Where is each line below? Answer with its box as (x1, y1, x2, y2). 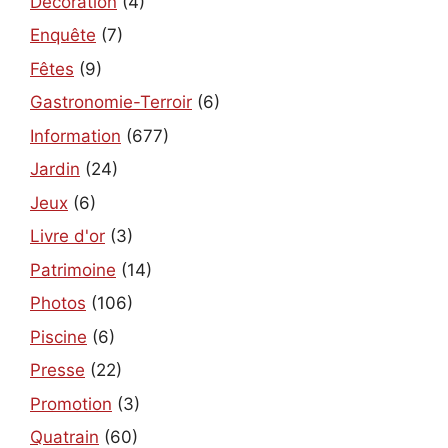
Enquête (30, 25, 96, 46)
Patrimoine (30, 259, 116, 280)
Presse (30, 360, 85, 381)
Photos (30, 293, 86, 314)
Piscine (30, 326, 87, 347)
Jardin (30, 159, 80, 180)
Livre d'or (30, 226, 105, 247)
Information (30, 125, 121, 146)
